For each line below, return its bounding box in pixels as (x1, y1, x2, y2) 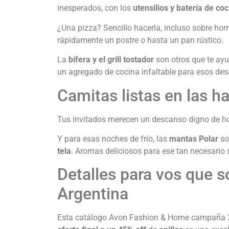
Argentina (57, 184, 128, 204)
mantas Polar (169, 133, 218, 144)
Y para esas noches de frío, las (57, 133, 169, 144)
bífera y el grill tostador (68, 55, 154, 65)
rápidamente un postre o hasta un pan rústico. (57, 35, 223, 45)
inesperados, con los (57, 3, 133, 13)
